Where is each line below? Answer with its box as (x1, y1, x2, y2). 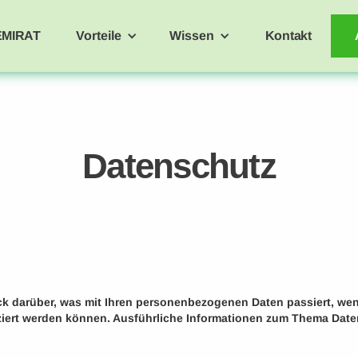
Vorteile (75, 29, 121, 42)
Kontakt (265, 29, 312, 42)
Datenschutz (82, 146, 276, 185)
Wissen (169, 29, 214, 42)
